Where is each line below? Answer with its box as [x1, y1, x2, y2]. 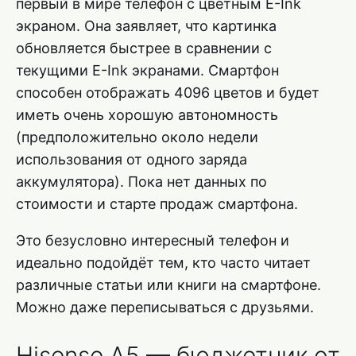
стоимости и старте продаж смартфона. [16, 195, 298, 212]
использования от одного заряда [16, 150, 247, 168]
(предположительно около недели [16, 128, 258, 145]
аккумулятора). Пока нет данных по [16, 172, 267, 190]
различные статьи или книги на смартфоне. [16, 276, 321, 293]
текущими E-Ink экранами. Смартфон [16, 61, 279, 79]
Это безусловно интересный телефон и [16, 231, 289, 249]
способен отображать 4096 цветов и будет [16, 83, 319, 101]
